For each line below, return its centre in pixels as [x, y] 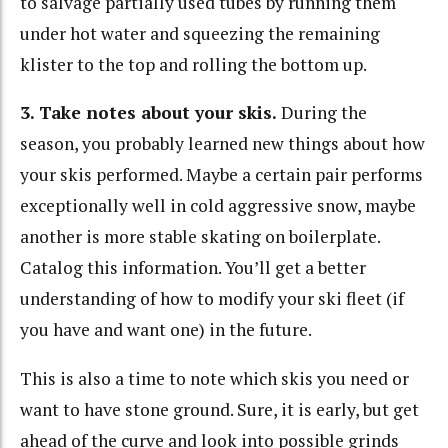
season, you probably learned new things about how [222, 144]
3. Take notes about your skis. [148, 113]
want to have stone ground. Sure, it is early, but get [219, 409]
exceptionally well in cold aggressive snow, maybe [218, 206]
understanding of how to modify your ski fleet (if [212, 299]
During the [322, 113]
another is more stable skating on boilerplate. [200, 237]
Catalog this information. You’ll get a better [193, 268]
